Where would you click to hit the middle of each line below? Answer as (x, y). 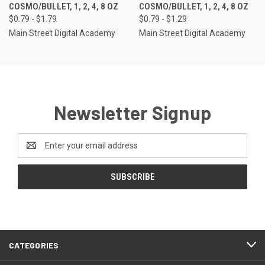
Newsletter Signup (132, 112)
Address (33, 151)
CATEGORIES (34, 245)
